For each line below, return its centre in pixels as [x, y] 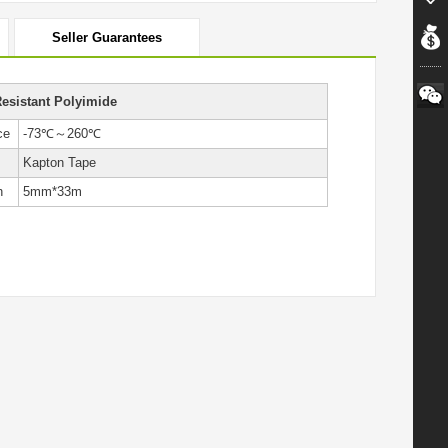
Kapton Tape [57, 162]
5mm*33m [50, 191]
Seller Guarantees [107, 37]
